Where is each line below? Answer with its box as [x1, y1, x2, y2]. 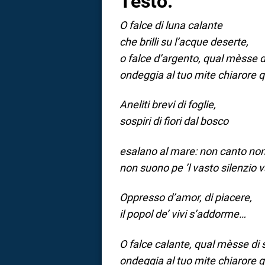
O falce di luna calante [119, 18, 222, 31]
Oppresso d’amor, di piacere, [119, 191, 252, 204]
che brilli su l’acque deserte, [119, 35, 248, 48]
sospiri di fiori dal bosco [119, 115, 228, 128]
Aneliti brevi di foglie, [119, 98, 216, 111]
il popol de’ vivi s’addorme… [119, 208, 246, 221]
